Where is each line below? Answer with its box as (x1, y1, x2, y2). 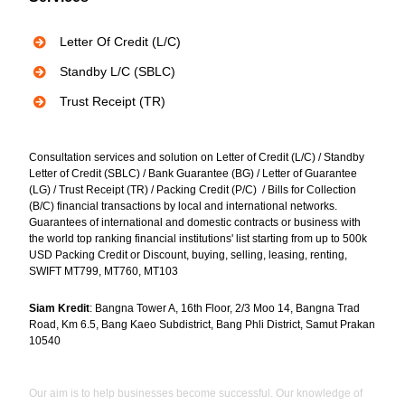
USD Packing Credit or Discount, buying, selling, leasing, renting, (28, 248, 347, 261)
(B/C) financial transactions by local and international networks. (28, 199, 337, 212)
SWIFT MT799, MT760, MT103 (28, 264, 178, 278)
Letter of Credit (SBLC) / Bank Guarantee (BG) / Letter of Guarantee (28, 166, 357, 180)
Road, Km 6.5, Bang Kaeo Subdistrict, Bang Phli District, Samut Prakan (28, 317, 375, 331)
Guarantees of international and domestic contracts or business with (28, 215, 361, 229)
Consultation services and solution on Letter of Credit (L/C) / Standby (28, 150, 364, 164)
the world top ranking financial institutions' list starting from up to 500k (28, 231, 367, 245)
